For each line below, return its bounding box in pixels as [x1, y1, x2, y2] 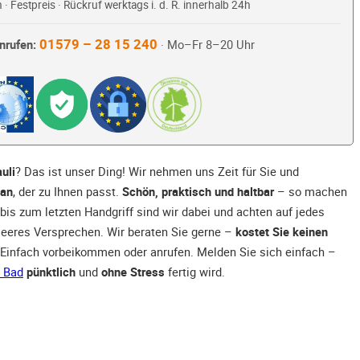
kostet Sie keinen [235, 223, 328, 240]
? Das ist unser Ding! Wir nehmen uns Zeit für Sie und [15, 163, 299, 180]
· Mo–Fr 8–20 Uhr [157, 37, 255, 53]
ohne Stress [101, 264, 165, 280]
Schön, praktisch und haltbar [122, 183, 274, 200]
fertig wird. [165, 264, 225, 280]
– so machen [274, 183, 347, 200]
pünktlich [27, 264, 76, 280]
